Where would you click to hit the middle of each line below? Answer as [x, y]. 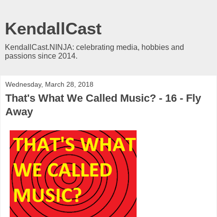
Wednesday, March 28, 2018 [49, 84]
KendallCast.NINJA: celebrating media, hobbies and [94, 47]
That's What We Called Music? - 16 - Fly [103, 98]
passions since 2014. [41, 56]
